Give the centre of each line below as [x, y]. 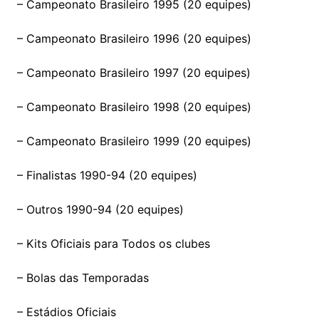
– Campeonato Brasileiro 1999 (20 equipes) [134, 141]
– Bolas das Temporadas [83, 277]
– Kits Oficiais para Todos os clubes [113, 243]
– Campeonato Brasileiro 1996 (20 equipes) [134, 38]
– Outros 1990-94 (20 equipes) [100, 209]
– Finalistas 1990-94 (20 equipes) [107, 175]
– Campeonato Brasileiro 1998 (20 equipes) [134, 106]
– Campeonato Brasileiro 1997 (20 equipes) [134, 72]
